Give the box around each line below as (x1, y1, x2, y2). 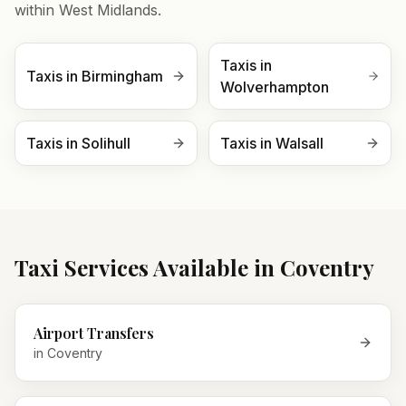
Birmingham (82, 67, 163, 85)
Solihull (82, 134, 130, 152)
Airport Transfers (34, 324, 154, 343)
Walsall (275, 134, 324, 152)
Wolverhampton (220, 78, 329, 96)
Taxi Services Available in (14, 253, 280, 282)
